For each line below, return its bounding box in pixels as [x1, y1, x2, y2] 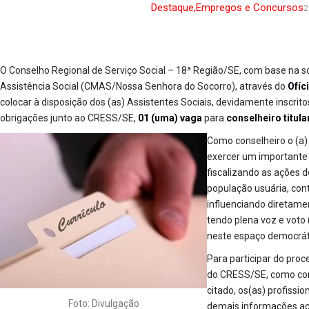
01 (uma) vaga [138, 112, 202, 123]
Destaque [150, 1, 194, 14]
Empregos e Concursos [195, 1, 303, 14]
